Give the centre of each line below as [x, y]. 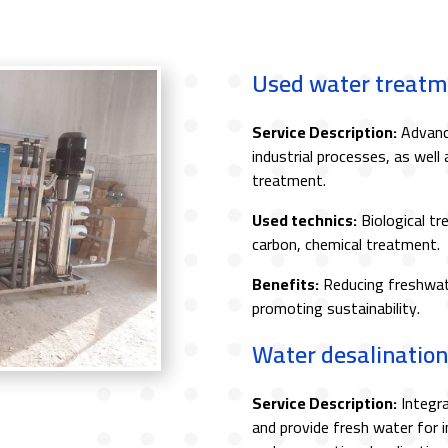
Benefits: [285, 283]
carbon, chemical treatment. [345, 243]
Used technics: [304, 219]
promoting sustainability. [335, 307]
